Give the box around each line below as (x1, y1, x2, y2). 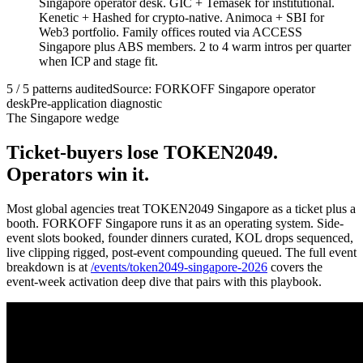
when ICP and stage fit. (39, 54, 158, 69)
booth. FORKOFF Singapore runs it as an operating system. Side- (6, 216, 344, 231)
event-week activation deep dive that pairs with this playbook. (6, 275, 322, 289)
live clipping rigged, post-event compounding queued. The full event (6, 246, 357, 260)
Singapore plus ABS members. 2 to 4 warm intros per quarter (39, 40, 351, 54)
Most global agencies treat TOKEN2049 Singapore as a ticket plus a (6, 202, 356, 216)
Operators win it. (6, 164, 149, 186)
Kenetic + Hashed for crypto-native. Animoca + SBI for (39, 11, 324, 25)
